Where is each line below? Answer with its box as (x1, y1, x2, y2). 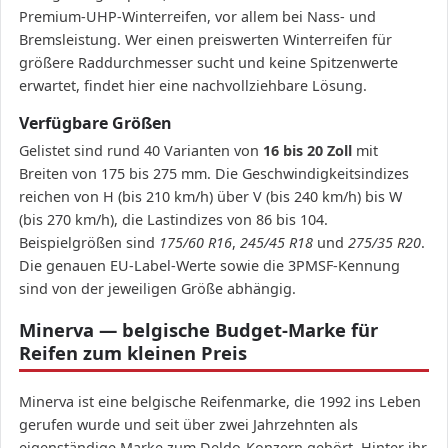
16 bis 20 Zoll (263, 141, 352, 161)
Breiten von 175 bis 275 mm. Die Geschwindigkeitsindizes (19, 164, 409, 184)
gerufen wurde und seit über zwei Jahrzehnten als (19, 415, 358, 435)
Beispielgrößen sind (19, 233, 159, 253)
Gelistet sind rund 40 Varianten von (19, 141, 263, 161)
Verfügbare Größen (19, 112, 172, 135)
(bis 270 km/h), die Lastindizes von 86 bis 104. (19, 210, 328, 230)
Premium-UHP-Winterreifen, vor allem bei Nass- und (19, 7, 376, 27)
